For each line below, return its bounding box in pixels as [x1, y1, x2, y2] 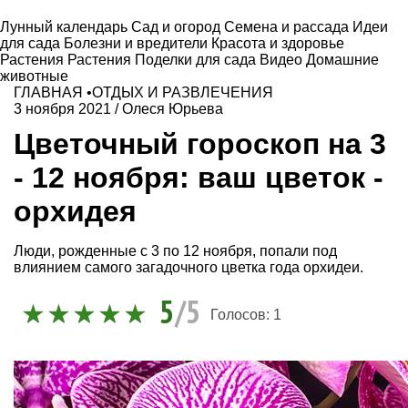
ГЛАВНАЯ [14, 85, 83, 100]
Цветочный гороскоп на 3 [14, 127, 386, 160]
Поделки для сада [135, 52, 260, 67]
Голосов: [210, 307, 273, 323]
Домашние [306, 52, 379, 67]
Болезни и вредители [64, 36, 211, 51]
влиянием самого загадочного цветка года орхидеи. [14, 259, 363, 275]
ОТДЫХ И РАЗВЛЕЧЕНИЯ [92, 85, 273, 100]
